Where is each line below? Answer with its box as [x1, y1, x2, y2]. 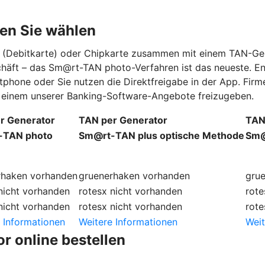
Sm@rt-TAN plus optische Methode [79, 129, 244, 141]
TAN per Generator [79, 114, 167, 126]
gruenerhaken [79, 169, 140, 182]
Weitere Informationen [79, 215, 177, 228]
